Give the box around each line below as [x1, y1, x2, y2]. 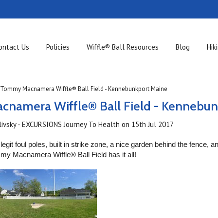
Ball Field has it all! [78, 150, 137, 159]
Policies [46, 42, 70, 52]
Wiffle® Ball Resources [87, 42, 159, 52]
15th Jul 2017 [131, 120, 174, 129]
